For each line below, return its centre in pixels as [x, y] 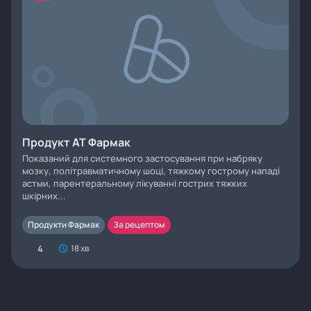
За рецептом [139, 225]
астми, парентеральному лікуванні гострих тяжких [135, 183]
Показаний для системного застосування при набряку [142, 158]
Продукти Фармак [64, 225]
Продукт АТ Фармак [76, 142]
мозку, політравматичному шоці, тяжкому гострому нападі [151, 171]
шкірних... [44, 196]
